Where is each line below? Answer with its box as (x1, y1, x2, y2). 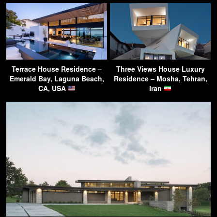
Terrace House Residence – (12, 63, 102, 74)
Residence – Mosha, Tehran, (113, 73, 207, 83)
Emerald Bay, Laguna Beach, (9, 73, 104, 83)
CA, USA (38, 83, 68, 93)
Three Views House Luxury (116, 63, 205, 74)
